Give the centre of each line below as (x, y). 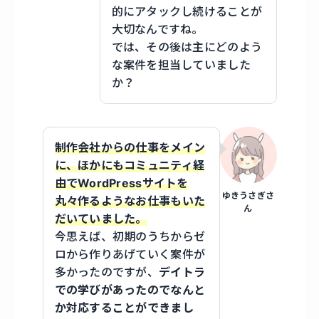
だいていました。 (101, 219)
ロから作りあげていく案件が (130, 255)
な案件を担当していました (181, 65)
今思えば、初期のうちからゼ (130, 237)
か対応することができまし (124, 308)
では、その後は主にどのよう (187, 47)
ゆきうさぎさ (248, 196)
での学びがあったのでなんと (130, 290)
